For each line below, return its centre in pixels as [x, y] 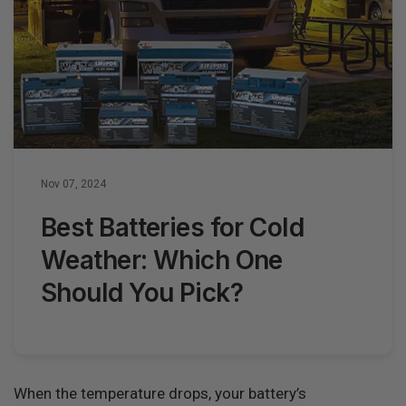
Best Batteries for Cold [173, 227]
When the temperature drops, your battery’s [160, 393]
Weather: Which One [162, 260]
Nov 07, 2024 [73, 184]
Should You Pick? [142, 293]
